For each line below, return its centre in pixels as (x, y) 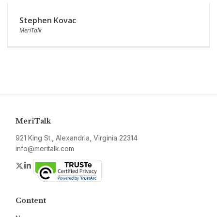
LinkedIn (47, 165)
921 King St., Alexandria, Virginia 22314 (77, 138)
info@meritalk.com (45, 148)
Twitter (36, 165)
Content (31, 201)
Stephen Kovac (48, 20)
